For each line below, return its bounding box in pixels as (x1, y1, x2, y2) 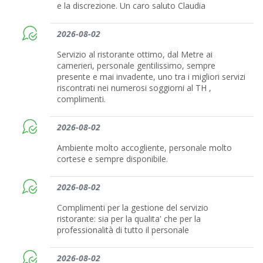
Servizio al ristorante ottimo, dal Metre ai (57, 49, 213, 60)
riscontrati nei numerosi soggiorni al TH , (57, 82, 212, 94)
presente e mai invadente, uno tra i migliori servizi (57, 71, 246, 83)
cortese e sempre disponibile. (57, 153, 168, 165)
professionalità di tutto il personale (57, 224, 190, 236)
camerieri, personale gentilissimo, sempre (57, 60, 216, 72)
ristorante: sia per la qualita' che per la (57, 213, 201, 225)
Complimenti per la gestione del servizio (57, 202, 209, 214)
